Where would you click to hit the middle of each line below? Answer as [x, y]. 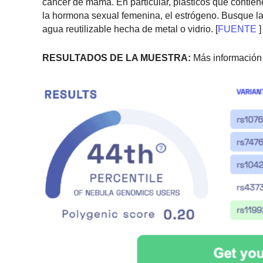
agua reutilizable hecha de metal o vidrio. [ [130, 29]
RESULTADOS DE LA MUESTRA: [117, 58]
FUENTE [237, 29]
